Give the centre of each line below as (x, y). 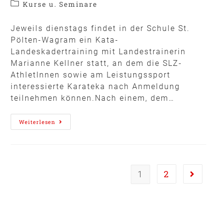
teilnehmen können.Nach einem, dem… (93, 98)
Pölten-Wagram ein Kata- (65, 40)
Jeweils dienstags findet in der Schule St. (101, 28)
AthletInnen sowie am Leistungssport (91, 75)
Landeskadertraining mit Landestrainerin (99, 51)
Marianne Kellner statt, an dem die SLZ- (97, 63)
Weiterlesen (37, 122)
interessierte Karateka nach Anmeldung (96, 86)
